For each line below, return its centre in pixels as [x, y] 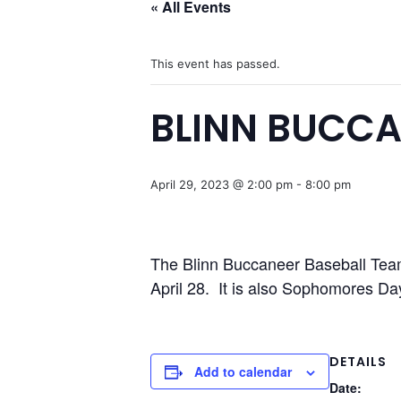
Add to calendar [243, 371]
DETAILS [358, 362]
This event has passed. [215, 64]
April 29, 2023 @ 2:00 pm [222, 184]
